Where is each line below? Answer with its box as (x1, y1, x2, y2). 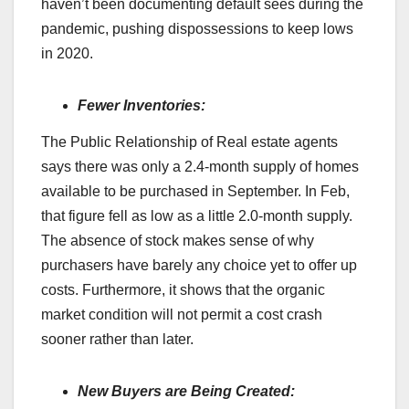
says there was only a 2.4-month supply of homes (41, 158, 359, 174)
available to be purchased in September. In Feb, (41, 183, 350, 199)
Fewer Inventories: (78, 98, 205, 114)
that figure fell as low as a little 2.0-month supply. (41, 207, 352, 224)
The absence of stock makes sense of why (41, 232, 314, 248)
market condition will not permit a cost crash (41, 306, 322, 322)
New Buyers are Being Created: (78, 383, 295, 399)
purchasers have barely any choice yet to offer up (41, 257, 357, 273)
